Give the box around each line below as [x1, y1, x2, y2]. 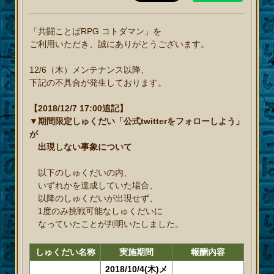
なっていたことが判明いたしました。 [29, 219, 184, 229]
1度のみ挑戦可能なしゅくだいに [29, 206, 163, 217]
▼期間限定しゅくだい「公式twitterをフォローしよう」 [29, 116, 245, 127]
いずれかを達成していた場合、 [29, 180, 158, 191]
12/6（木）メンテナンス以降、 [29, 65, 150, 75]
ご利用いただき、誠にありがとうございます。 [29, 39, 210, 50]
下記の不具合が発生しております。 [29, 78, 167, 88]
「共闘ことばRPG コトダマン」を [29, 26, 162, 37]
